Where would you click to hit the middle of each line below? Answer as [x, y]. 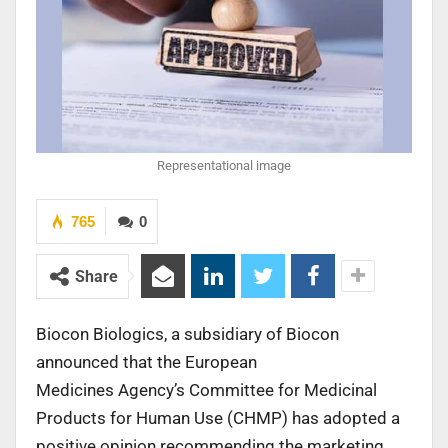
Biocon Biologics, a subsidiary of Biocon [187, 333]
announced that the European [146, 361]
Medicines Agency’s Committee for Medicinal [206, 389]
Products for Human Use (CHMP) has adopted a [218, 417]
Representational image [224, 165]
